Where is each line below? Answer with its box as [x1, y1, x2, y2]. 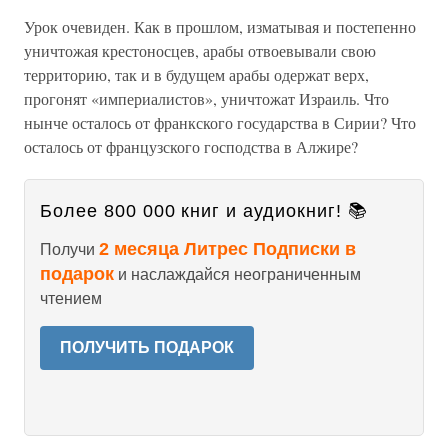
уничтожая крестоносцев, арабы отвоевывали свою [24, 40, 376, 61]
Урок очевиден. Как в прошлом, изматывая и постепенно [24, 16, 416, 37]
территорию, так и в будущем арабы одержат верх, [24, 64, 369, 85]
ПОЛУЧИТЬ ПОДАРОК [60, 339, 234, 356]
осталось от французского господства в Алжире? [24, 136, 358, 157]
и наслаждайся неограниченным [114, 266, 361, 283]
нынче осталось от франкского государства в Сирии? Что [24, 112, 416, 133]
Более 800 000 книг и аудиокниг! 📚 [40, 201, 368, 221]
